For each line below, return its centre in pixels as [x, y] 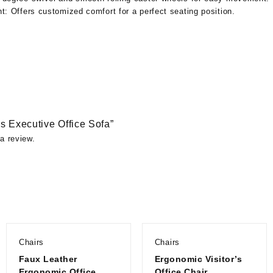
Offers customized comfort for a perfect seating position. [122, 11]
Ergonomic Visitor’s [198, 259]
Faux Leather [48, 259]
